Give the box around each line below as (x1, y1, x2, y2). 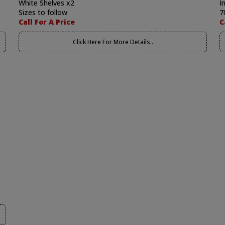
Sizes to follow (19, 8, 67, 17)
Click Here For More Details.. (72, 38, 153, 46)
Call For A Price (19, 17, 75, 27)
